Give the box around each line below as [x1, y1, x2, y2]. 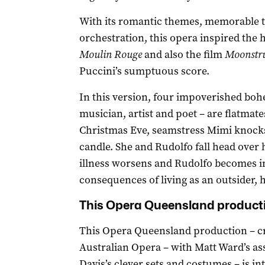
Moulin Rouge [79, 47, 142, 62]
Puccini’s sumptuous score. [79, 64, 209, 78]
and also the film [141, 47, 225, 62]
